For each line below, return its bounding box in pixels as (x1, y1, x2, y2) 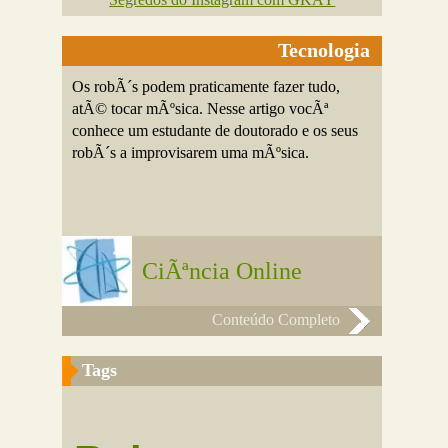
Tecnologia (278, 39, 371, 61)
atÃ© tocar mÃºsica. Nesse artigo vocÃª (72, 100, 329, 117)
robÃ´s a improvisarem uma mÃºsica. (72, 144, 310, 161)
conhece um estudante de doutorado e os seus (72, 122, 359, 139)
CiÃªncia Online (142, 258, 303, 284)
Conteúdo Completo (212, 311, 341, 328)
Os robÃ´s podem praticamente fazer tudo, (72, 78, 341, 95)
